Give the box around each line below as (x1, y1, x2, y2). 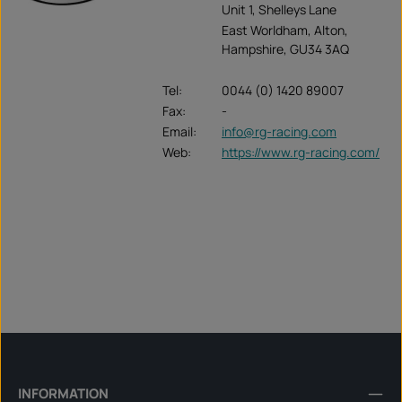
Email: (162, 122, 197, 140)
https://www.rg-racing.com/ (222, 143, 380, 161)
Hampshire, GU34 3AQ (222, 39, 349, 57)
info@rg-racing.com (222, 122, 336, 140)
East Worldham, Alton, (222, 21, 348, 39)
